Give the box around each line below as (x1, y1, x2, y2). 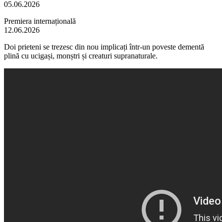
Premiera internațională (4, 16, 76, 25)
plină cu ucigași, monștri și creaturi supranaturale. (4, 51, 158, 60)
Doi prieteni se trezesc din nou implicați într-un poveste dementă (4, 42, 204, 51)
